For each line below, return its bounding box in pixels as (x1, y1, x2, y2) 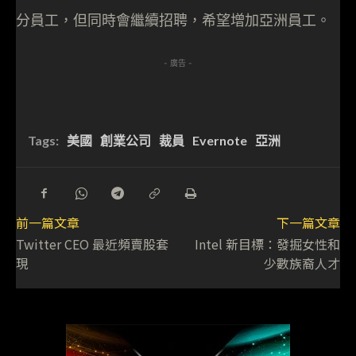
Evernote (192, 133, 247, 149)
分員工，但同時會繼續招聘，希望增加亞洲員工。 (16, 11, 331, 30)
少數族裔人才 (263, 253, 340, 273)
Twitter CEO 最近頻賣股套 (16, 234, 168, 254)
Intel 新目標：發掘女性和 (194, 234, 340, 254)
